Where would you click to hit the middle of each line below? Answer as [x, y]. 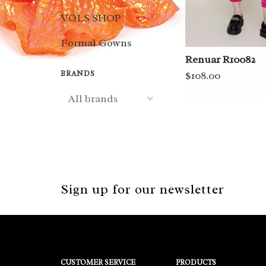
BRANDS [78, 74]
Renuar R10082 [220, 60]
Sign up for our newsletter [142, 189]
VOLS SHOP [91, 18]
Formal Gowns [96, 43]
